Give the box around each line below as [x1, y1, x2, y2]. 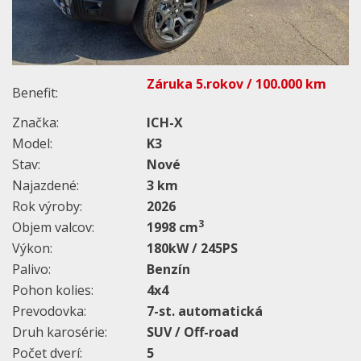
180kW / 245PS [147, 239, 238, 258]
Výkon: [12, 239, 52, 258]
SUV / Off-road [147, 323, 239, 342]
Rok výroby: [12, 197, 82, 216]
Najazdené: [12, 176, 79, 195]
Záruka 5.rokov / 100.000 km [147, 75, 326, 93]
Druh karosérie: [12, 323, 107, 342]
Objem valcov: [12, 218, 94, 237]
